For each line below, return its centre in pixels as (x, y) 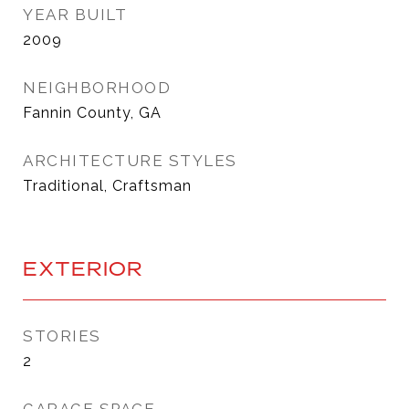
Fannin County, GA (92, 113)
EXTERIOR (83, 268)
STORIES (62, 336)
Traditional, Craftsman (107, 186)
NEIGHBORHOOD (97, 88)
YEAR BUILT (75, 15)
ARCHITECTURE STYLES (130, 161)
